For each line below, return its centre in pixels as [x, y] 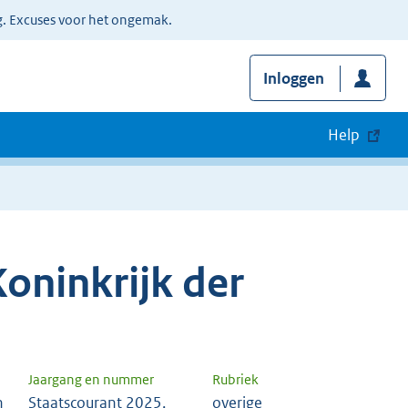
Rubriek [235, 380]
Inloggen [293, 79]
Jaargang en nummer [91, 380]
